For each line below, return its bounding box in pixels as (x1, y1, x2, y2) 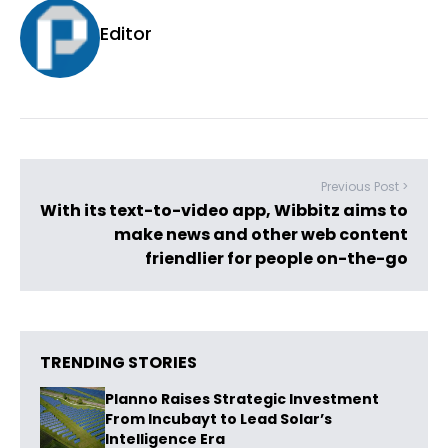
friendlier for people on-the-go (145, 247, 408, 270)
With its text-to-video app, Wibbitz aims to (40, 199, 408, 222)
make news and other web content (114, 223, 408, 246)
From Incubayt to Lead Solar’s (105, 409, 332, 430)
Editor (100, 21, 152, 46)
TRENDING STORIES (40, 351, 197, 374)
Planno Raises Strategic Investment (105, 389, 379, 410)
